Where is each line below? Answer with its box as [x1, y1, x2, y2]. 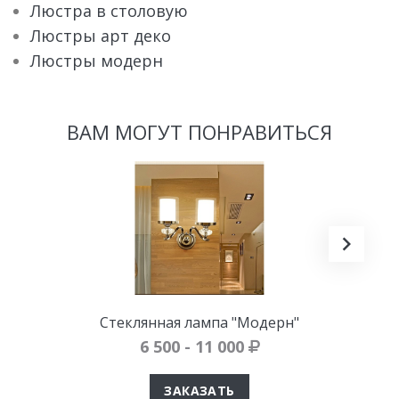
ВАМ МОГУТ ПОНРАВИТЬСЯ [67, 118, 332, 145]
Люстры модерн [30, 49, 163, 71]
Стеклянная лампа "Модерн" [100, 312, 299, 332]
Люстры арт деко [30, 24, 171, 46]
